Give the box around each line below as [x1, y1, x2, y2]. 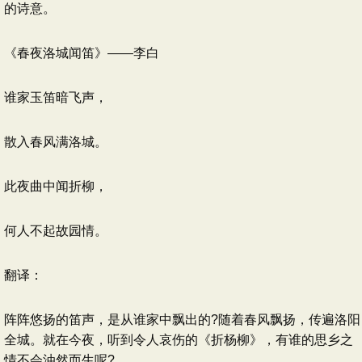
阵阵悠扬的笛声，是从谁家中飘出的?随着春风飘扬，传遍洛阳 [4, 313, 360, 326]
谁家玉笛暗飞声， [4, 90, 107, 104]
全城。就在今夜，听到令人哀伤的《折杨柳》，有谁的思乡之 [4, 333, 353, 347]
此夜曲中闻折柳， [4, 179, 107, 193]
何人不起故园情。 [4, 224, 107, 238]
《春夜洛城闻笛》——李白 [4, 46, 159, 60]
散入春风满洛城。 [4, 135, 107, 149]
